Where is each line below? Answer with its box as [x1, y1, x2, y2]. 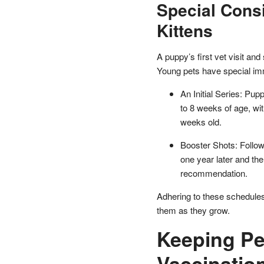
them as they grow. [156, 203, 230, 216]
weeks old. [180, 115, 222, 128]
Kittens [156, 18, 213, 42]
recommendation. [180, 166, 247, 179]
